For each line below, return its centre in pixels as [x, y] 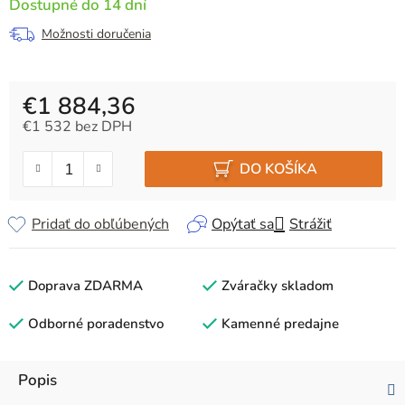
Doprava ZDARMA [85, 286]
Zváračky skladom [278, 286]
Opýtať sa [243, 225]
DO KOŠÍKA [279, 169]
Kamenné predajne [280, 324]
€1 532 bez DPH [77, 127]
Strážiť [311, 225]
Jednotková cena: [76, 143]
